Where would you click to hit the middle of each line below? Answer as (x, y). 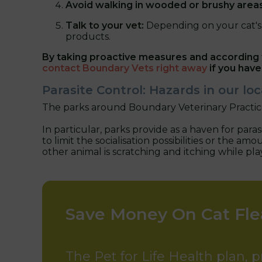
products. (88, 36)
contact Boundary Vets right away (125, 68)
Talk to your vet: (105, 25)
